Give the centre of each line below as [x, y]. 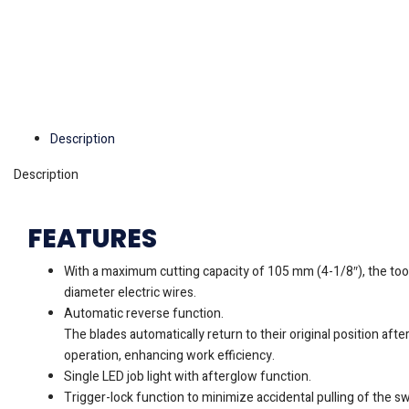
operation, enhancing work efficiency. [169, 356]
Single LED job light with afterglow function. [188, 377]
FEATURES [92, 239]
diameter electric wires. [130, 293]
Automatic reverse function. [144, 314]
